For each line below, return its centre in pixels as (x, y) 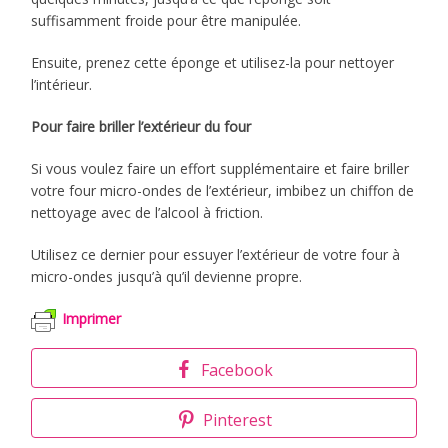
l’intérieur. (62, 84)
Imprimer (92, 318)
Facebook (237, 369)
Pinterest (237, 419)
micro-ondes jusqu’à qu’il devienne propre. (167, 276)
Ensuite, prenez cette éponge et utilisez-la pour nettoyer (213, 62)
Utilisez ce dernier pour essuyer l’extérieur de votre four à (216, 254)
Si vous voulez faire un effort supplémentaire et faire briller (220, 168)
